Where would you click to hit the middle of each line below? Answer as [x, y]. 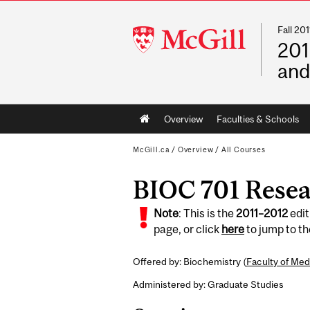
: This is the [207, 213]
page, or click [188, 229]
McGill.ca [152, 149]
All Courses [243, 149]
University [159, 48]
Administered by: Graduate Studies [208, 284]
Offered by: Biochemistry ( [190, 262]
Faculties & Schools [257, 119]
